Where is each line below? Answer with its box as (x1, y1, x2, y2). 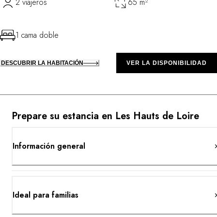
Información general (13, 140, 85, 152)
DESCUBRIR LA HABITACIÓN (1, 60, 83, 67)
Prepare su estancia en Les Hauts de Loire (12, 109, 199, 124)
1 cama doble (15, 30, 59, 41)
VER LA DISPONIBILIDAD (126, 60, 207, 67)
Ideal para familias (13, 189, 78, 201)
